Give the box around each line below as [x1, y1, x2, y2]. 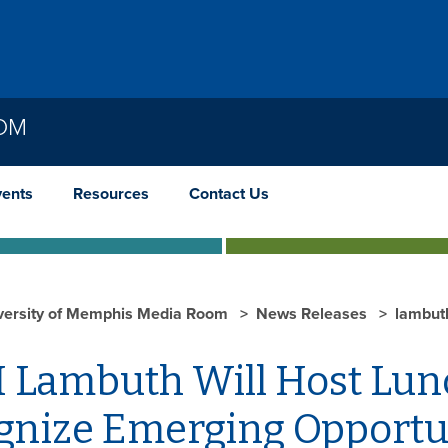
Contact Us [189, 183, 269, 204]
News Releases [256, 303, 371, 324]
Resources [73, 183, 149, 204]
